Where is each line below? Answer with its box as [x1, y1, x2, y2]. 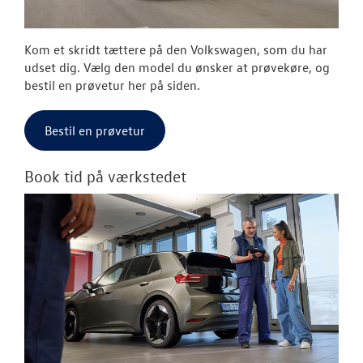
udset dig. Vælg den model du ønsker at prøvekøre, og [24, 58, 330, 75]
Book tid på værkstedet [24, 165, 186, 186]
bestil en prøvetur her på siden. [24, 76, 200, 93]
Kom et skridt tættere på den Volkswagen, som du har [24, 41, 327, 58]
